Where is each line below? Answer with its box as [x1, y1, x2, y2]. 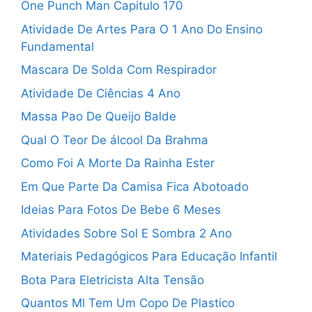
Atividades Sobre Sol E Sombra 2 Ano [21, 226, 232, 240]
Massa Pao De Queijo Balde [21, 109, 176, 124]
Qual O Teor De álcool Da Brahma [21, 132, 208, 147]
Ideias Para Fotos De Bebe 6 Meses [21, 203, 221, 217]
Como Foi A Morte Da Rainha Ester [21, 156, 214, 171]
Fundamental [21, 39, 94, 54]
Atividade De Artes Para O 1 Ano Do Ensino [21, 22, 263, 36]
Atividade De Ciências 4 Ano [21, 86, 180, 100]
